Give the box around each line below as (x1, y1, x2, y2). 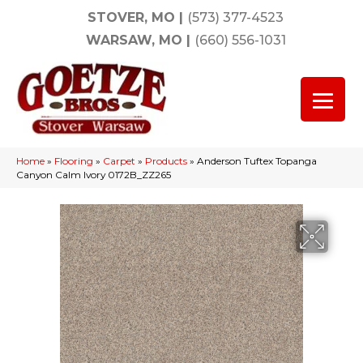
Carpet (103, 155, 135, 167)
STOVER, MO (88, 10, 175, 25)
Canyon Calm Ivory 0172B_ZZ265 (16, 169, 171, 181)
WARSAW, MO (85, 32, 182, 48)
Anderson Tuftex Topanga (197, 155, 317, 167)
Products (145, 155, 187, 167)
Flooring (54, 155, 93, 167)
